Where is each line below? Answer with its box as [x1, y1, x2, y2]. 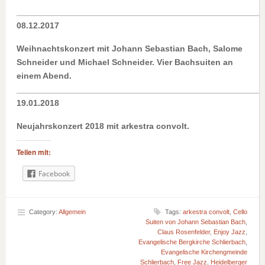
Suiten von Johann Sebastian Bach [146, 218, 245, 226]
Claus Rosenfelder [157, 228, 210, 236]
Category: [27, 208, 59, 216]
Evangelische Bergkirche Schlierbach [138, 238, 245, 246]
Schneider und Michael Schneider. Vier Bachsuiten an [17, 57, 233, 67]
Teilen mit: [17, 147, 51, 157]
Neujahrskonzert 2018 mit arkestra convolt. [17, 121, 192, 131]
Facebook [38, 169, 70, 179]
